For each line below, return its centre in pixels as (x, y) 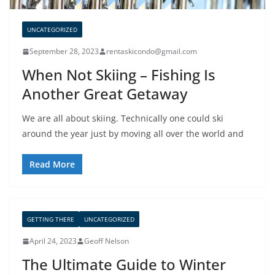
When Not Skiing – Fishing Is (119, 75)
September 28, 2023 (64, 52)
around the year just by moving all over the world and (133, 134)
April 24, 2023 (53, 241)
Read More (52, 165)
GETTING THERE (51, 219)
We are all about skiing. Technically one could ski (123, 118)
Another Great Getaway (105, 94)
